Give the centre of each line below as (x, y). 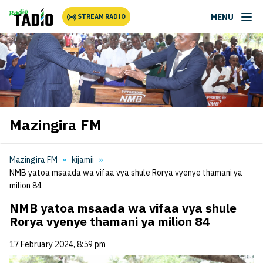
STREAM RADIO (102, 16)
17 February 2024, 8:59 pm (58, 244)
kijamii (83, 160)
